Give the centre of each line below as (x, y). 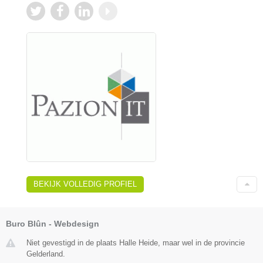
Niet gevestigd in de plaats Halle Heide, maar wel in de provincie (136, 243)
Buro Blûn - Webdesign (53, 224)
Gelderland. (46, 254)
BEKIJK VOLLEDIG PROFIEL (85, 184)
